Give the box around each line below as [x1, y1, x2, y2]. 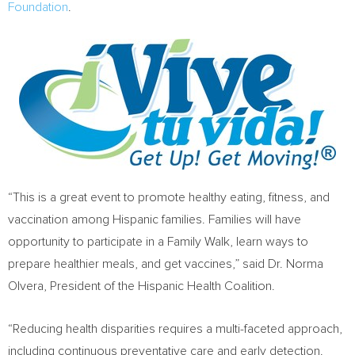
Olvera [8, 280, 44, 292]
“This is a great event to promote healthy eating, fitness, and [8, 191, 330, 204]
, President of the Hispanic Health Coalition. [44, 280, 275, 292]
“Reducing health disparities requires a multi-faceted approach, [8, 323, 342, 335]
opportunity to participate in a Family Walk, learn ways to [8, 235, 308, 248]
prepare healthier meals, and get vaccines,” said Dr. [8, 258, 286, 270]
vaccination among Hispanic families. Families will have [8, 213, 301, 226]
